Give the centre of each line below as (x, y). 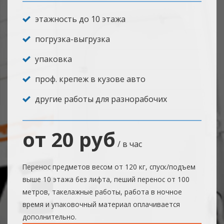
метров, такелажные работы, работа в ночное (102, 192)
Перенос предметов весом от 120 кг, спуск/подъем (109, 167)
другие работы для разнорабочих (101, 99)
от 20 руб (69, 139)
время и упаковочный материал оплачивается (101, 204)
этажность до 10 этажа (80, 19)
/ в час (129, 144)
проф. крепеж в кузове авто (90, 79)
